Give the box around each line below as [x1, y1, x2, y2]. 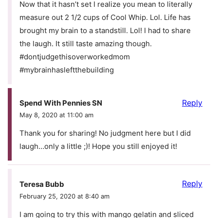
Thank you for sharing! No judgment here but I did [19, 128, 191, 138]
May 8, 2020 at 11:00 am [19, 111, 93, 119]
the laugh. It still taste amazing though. [19, 38, 152, 48]
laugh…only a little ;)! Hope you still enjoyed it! [19, 142, 177, 151]
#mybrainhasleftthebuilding [19, 65, 114, 74]
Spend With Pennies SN [19, 98, 102, 108]
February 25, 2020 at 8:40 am [19, 192, 109, 200]
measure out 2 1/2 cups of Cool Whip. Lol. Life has [19, 12, 191, 22]
